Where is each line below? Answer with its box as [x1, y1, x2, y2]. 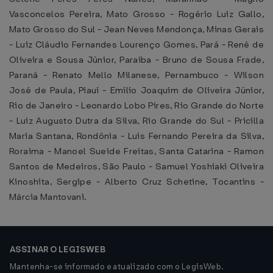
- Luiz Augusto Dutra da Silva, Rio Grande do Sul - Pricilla [9, 115, 264, 127]
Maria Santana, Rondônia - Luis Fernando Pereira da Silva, [9, 130, 264, 142]
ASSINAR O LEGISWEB [10, 244, 106, 255]
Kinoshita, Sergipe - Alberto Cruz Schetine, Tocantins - [9, 175, 264, 188]
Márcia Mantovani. [9, 191, 87, 203]
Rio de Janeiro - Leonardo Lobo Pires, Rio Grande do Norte [9, 99, 264, 112]
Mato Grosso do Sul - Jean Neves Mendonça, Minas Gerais [9, 23, 264, 35]
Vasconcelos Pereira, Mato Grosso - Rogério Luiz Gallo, [9, 8, 264, 20]
